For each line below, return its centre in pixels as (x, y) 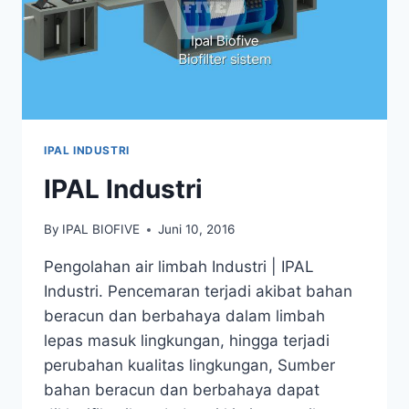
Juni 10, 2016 (197, 230)
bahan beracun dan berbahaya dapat (182, 390)
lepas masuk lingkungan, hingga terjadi (187, 341)
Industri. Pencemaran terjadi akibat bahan (198, 292)
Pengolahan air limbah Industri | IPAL (179, 267)
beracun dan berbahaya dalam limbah (184, 316)
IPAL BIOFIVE (101, 230)
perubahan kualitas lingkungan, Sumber (189, 366)
